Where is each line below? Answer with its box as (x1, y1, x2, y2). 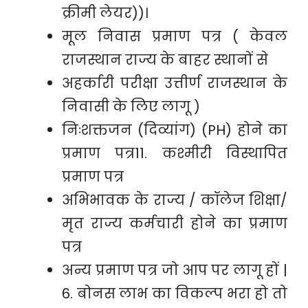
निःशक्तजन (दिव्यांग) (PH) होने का (62, 120, 287, 140)
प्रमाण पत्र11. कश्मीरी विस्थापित (62, 144, 287, 163)
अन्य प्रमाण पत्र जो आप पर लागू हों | (62, 261, 287, 280)
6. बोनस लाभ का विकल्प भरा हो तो (62, 284, 287, 303)
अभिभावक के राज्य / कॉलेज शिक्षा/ (62, 190, 287, 210)
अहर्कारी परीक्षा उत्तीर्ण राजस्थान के (62, 74, 287, 93)
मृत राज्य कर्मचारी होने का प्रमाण (62, 214, 287, 233)
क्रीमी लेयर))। (62, 3, 148, 23)
